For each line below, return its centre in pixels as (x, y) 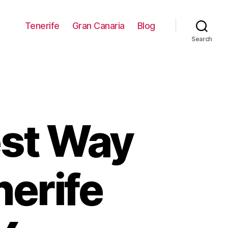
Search (202, 39)
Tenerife (42, 25)
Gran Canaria (98, 25)
